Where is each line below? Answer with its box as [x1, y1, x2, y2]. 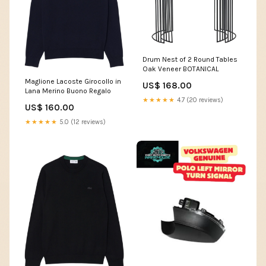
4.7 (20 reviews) [175, 96, 223, 104]
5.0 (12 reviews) [58, 118, 106, 126]
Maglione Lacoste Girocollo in [25, 77, 121, 86]
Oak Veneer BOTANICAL [142, 64, 218, 73]
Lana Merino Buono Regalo [25, 87, 111, 96]
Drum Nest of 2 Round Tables [142, 55, 237, 64]
